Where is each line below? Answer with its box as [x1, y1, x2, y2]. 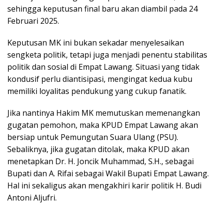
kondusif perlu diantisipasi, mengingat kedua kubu [7, 73, 192, 84]
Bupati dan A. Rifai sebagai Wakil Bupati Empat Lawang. [7, 168, 209, 179]
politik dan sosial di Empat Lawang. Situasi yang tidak [7, 61, 200, 72]
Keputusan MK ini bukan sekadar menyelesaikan [7, 37, 184, 48]
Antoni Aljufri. [7, 192, 57, 203]
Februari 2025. [7, 15, 59, 26]
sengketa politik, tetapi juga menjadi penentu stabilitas [7, 49, 207, 60]
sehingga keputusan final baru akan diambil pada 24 [7, 3, 198, 14]
